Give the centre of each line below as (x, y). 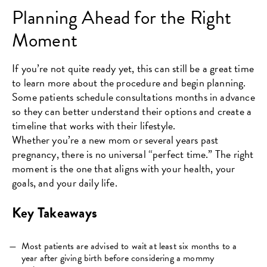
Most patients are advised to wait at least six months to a (129, 246)
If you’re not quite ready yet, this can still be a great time (133, 68)
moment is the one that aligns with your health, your (124, 168)
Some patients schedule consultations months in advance (133, 97)
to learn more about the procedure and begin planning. (129, 82)
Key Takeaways (55, 212)
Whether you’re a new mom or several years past (115, 139)
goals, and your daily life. (65, 182)
